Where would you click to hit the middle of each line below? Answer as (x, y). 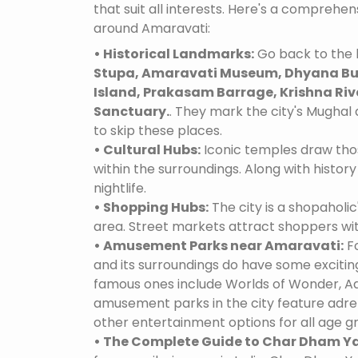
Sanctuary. (131, 112)
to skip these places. (158, 131)
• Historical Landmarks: (174, 54)
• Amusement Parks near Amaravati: (219, 246)
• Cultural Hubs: (147, 150)
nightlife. (120, 189)
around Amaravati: (152, 29)
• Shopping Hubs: (151, 208)
